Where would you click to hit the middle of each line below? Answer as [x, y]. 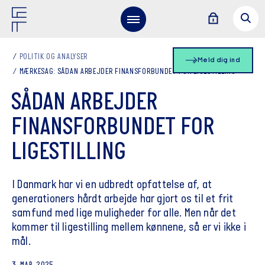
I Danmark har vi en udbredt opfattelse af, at [112, 185]
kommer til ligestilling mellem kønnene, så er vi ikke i [129, 228]
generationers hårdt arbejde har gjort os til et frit [123, 199]
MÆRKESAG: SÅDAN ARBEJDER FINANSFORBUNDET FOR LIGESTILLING [127, 72]
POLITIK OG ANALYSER [54, 57]
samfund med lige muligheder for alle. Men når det [124, 214]
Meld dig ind [219, 60]
